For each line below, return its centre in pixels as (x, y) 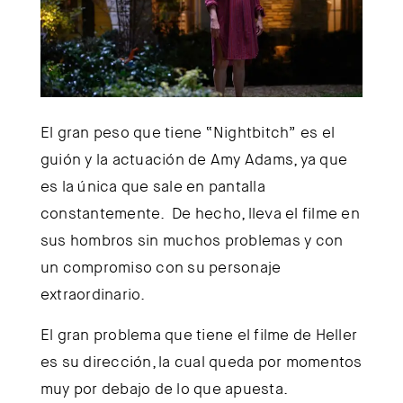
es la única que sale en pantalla (152, 186)
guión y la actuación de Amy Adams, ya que (194, 159)
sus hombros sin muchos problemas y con (192, 240)
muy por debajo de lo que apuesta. (166, 388)
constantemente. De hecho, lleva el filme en (200, 213)
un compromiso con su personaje (161, 267)
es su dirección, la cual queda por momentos (201, 361)
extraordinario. (93, 294)
